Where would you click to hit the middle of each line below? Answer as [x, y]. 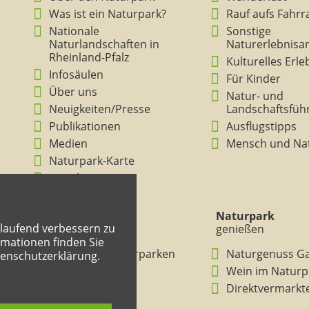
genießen [240, 229]
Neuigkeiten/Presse [100, 109]
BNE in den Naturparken [112, 254]
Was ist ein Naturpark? [108, 14]
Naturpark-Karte [92, 161]
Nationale [74, 31]
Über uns [73, 92]
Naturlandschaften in [104, 44]
